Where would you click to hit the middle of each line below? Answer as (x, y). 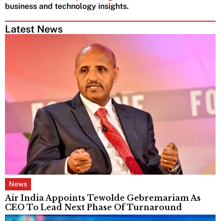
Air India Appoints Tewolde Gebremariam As (103, 198)
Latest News (34, 29)
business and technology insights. (67, 6)
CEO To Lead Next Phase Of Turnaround (93, 207)
